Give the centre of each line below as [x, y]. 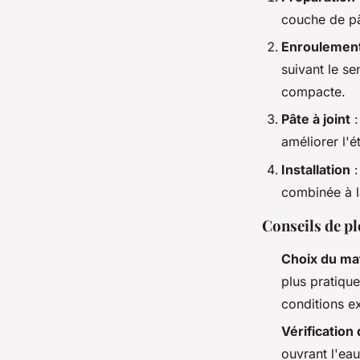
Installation [316, 169]
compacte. [313, 92]
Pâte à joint [316, 119]
